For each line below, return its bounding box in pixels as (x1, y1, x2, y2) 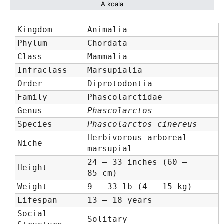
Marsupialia (87, 65, 142, 75)
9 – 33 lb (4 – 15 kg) (87, 182, 192, 191)
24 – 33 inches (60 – (87, 157, 187, 167)
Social (17, 209, 47, 218)
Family (17, 92, 47, 102)
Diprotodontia (87, 79, 152, 88)
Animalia (87, 25, 127, 34)
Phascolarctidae (87, 92, 162, 102)
